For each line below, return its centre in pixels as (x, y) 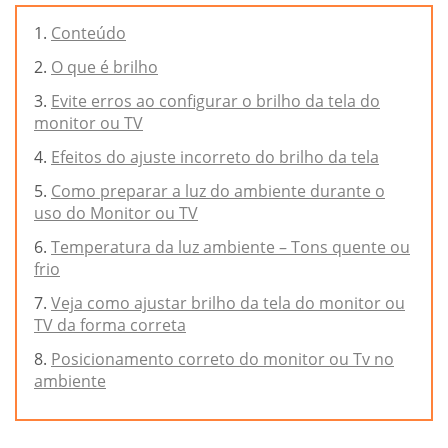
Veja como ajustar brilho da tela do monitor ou (228, 303)
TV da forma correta (110, 325)
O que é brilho (104, 67)
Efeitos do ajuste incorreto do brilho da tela (215, 157)
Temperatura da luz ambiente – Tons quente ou (230, 247)
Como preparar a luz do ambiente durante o (218, 191)
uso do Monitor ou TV (116, 213)
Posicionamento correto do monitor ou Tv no (222, 359)
